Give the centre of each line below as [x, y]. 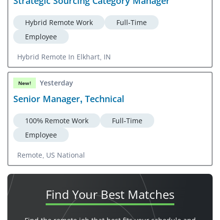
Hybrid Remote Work [59, 22]
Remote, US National [51, 155]
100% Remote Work [57, 120]
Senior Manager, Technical [69, 98]
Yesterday [56, 83]
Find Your [73, 194]
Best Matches [137, 194]
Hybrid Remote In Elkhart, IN [64, 56]
